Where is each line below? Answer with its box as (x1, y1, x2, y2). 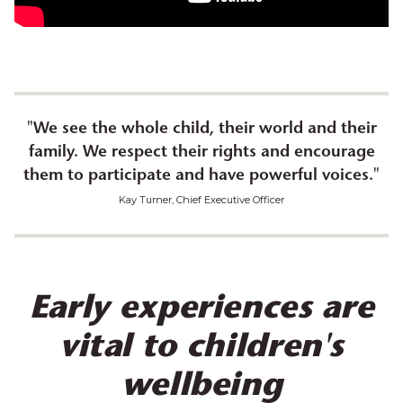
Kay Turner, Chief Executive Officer (119, 193, 284, 207)
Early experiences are (29, 294, 374, 327)
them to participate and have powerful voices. (23, 168, 373, 185)
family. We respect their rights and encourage (28, 145, 375, 162)
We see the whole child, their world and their (32, 121, 377, 139)
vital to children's (58, 333, 345, 366)
